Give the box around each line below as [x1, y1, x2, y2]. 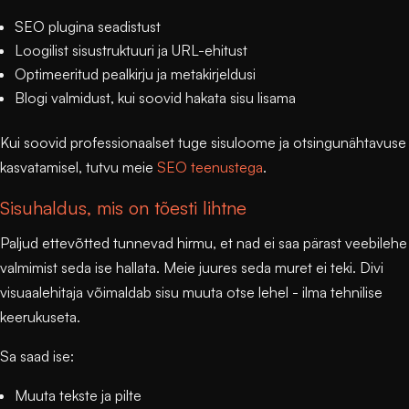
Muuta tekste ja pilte [15, 386, 142, 405]
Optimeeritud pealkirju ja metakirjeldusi [15, 65, 256, 84]
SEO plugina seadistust [15, 17, 161, 37]
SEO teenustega [157, 158, 263, 177]
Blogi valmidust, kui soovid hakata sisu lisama [15, 89, 296, 108]
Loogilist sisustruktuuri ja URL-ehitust [15, 41, 247, 60]
